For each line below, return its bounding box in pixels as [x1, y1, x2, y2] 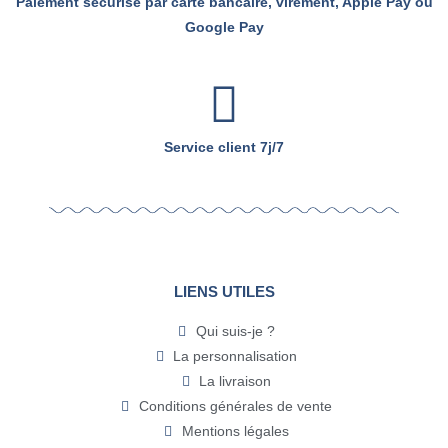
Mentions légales [181, 423, 289, 440]
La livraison [199, 373, 272, 390]
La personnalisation [173, 348, 298, 365]
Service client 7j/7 [164, 139, 284, 156]
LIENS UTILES [173, 283, 275, 301]
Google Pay [184, 19, 264, 36]
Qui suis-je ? [195, 323, 275, 340]
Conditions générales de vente [138, 398, 332, 415]
